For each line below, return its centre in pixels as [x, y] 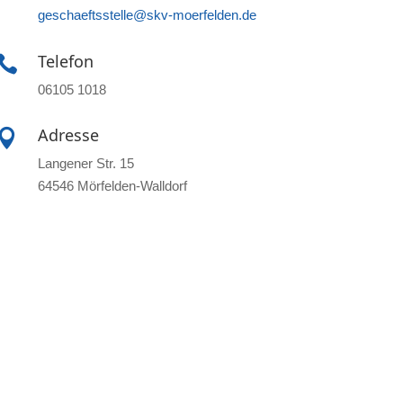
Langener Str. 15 [86, 164]
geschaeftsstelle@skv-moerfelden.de [148, 15]
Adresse [69, 135]
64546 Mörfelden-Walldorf [113, 186]
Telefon [66, 61]
